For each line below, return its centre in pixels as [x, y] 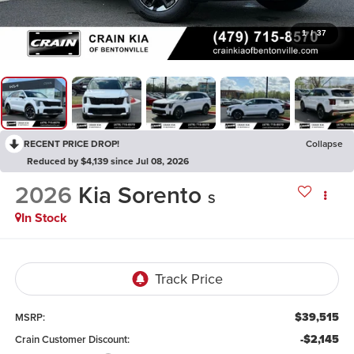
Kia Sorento [139, 195]
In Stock [44, 218]
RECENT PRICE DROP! [72, 143]
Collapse [324, 143]
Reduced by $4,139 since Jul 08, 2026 [108, 160]
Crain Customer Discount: [72, 339]
